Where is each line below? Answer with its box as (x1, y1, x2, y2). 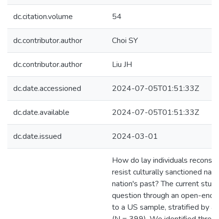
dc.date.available (13, 107, 69, 118)
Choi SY (112, 35, 138, 46)
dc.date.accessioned (13, 83, 81, 94)
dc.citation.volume (13, 11, 73, 22)
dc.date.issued (13, 131, 62, 142)
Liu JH (112, 59, 132, 70)
